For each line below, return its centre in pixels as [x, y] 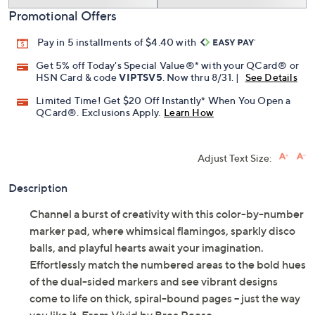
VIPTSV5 [141, 77]
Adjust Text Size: [234, 158]
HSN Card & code [78, 77]
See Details [271, 77]
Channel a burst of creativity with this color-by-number [167, 214]
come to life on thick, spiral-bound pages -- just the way [165, 298]
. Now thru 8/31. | [202, 77]
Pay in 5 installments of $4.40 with [118, 42]
